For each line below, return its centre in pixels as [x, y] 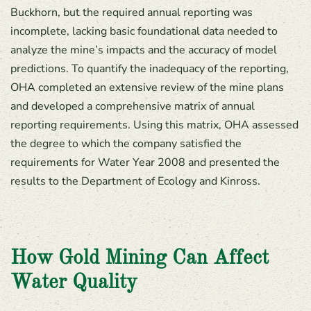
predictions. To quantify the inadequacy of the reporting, [150, 69]
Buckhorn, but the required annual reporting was [132, 12]
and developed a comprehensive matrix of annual [133, 106]
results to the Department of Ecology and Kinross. [135, 181]
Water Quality [74, 283]
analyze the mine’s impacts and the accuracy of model [144, 50]
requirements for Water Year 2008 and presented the [145, 162]
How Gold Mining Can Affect [140, 259]
